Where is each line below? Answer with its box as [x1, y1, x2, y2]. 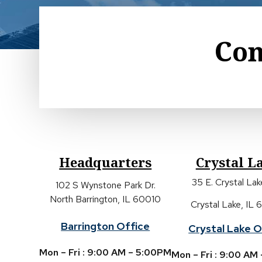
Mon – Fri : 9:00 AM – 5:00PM [39, 246, 172, 258]
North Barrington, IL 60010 [50, 193, 161, 205]
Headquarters [59, 153, 152, 171]
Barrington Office [61, 219, 150, 233]
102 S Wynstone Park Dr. [55, 179, 156, 191]
